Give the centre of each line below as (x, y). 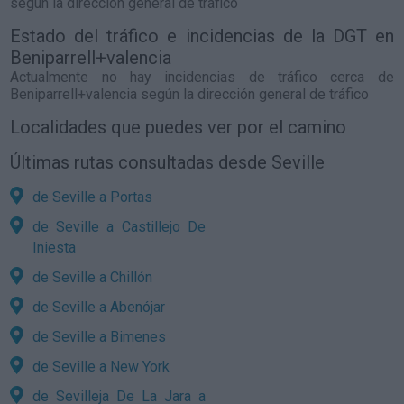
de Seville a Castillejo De (119, 226)
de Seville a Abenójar (99, 307)
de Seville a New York (101, 366)
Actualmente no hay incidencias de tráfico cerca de (202, 77)
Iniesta (55, 247)
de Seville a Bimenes (100, 336)
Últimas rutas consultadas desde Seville (168, 162)
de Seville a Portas (93, 197)
